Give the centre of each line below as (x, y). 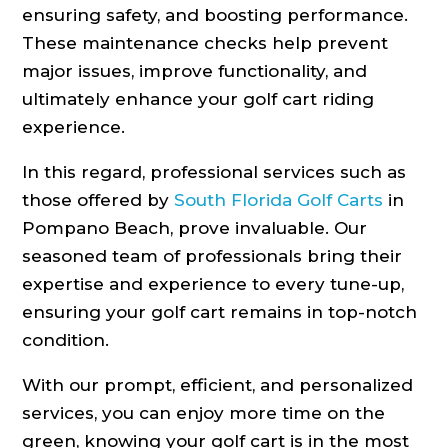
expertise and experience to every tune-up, (213, 284)
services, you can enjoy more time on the (204, 413)
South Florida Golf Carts (279, 200)
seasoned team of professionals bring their (212, 256)
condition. (66, 340)
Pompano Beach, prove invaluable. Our (195, 228)
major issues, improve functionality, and (195, 71)
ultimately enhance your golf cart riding (198, 99)
